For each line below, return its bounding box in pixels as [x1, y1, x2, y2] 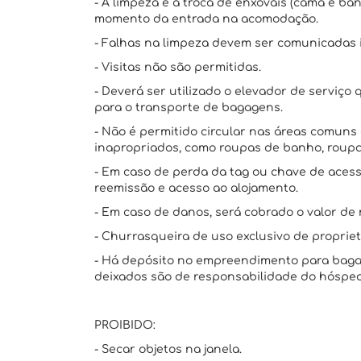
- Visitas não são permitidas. [94, 61, 261, 73]
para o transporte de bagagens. [94, 102, 283, 114]
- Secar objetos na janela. [94, 343, 242, 355]
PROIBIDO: [94, 319, 156, 331]
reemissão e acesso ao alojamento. [94, 182, 298, 194]
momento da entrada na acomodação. [94, 13, 318, 25]
